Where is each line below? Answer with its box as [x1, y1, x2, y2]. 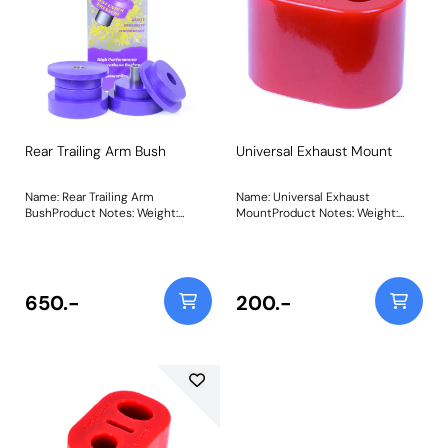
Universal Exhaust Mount [236, 141, 392, 160]
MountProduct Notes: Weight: [236, 204, 357, 221]
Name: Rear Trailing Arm [25, 188, 154, 205]
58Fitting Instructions [236, 220, 356, 237]
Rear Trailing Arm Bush [25, 141, 166, 160]
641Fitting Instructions [25, 220, 150, 237]
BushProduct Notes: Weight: [25, 204, 137, 221]
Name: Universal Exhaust [236, 188, 370, 205]
